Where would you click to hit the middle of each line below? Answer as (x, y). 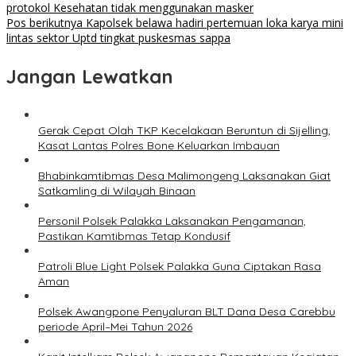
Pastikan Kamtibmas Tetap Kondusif (134, 236)
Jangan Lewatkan (90, 77)
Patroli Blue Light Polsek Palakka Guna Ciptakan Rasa (180, 267)
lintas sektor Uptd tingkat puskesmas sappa (118, 38)
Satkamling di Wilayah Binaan (117, 191)
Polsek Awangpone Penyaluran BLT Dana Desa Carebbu (187, 312)
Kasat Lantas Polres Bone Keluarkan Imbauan (159, 146)
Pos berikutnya (44, 23)
